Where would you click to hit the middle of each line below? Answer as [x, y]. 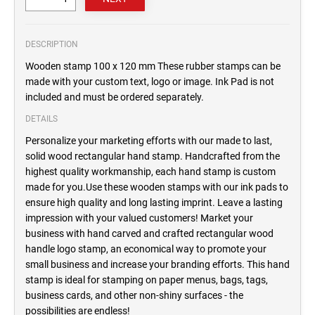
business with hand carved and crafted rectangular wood [149, 234]
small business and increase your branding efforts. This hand [157, 265]
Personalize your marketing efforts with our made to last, [149, 141]
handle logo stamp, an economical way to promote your [146, 249]
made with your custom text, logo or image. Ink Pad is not [150, 82]
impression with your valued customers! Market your [139, 218]
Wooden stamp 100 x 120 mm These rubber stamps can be [153, 66]
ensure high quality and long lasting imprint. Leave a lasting [154, 203]
